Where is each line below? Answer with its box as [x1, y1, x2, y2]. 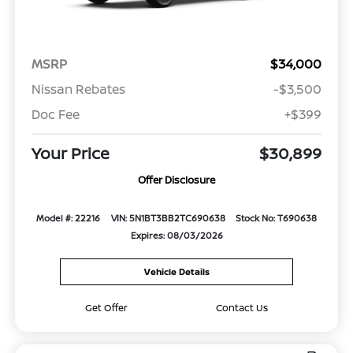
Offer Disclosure [138, 173, 215, 188]
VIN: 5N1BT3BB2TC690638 [110, 212, 225, 225]
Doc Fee [31, 106, 80, 124]
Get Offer [85, 300, 128, 314]
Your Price [31, 143, 110, 165]
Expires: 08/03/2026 [130, 229, 223, 242]
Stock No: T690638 [235, 212, 317, 225]
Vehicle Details [143, 265, 210, 277]
